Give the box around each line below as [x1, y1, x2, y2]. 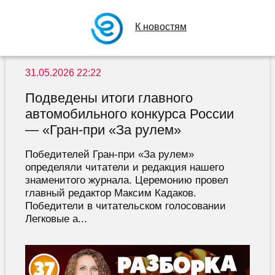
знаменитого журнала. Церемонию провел [25, 174, 228, 187]
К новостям [135, 21, 187, 32]
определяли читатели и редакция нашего [25, 161, 224, 174]
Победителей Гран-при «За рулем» [25, 148, 194, 161]
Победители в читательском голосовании [25, 199, 226, 212]
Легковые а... [25, 212, 87, 225]
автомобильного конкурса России [25, 106, 234, 122]
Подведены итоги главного [25, 90, 193, 106]
